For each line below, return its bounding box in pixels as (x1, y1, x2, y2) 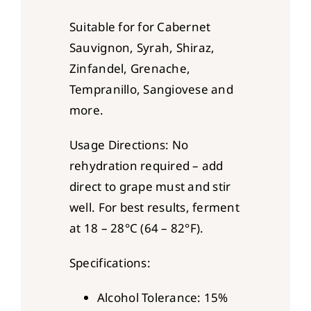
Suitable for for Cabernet (69, 18, 211, 35)
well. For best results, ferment (69, 199, 239, 215)
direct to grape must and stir (69, 178, 231, 194)
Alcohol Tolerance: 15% (96, 289, 228, 305)
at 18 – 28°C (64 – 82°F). (69, 219, 204, 236)
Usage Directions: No (69, 136, 189, 153)
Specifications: (69, 254, 151, 271)
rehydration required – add (69, 157, 224, 174)
